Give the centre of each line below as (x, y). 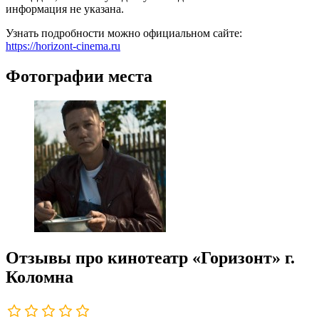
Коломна (40, 277)
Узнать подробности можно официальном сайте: (124, 33)
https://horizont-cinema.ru (63, 46)
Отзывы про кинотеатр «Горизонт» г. (150, 258)
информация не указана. (65, 9)
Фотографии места (79, 76)
